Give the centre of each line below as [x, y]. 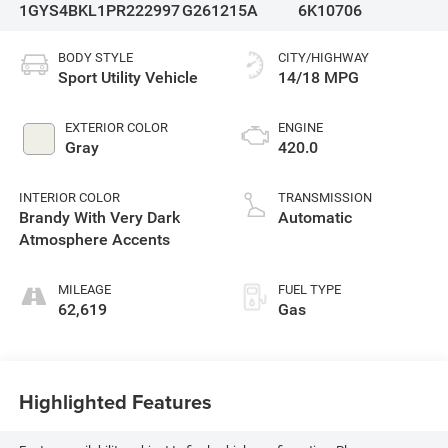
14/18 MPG [318, 78]
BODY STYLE [95, 58]
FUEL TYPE [309, 290]
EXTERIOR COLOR [116, 128]
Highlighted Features [115, 401]
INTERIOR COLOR [69, 198]
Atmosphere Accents [94, 240]
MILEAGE [84, 290]
